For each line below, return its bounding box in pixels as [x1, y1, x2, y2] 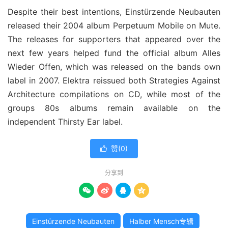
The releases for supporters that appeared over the [8, 34, 220, 44]
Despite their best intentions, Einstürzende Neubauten [8, 7, 220, 17]
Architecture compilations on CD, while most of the [8, 89, 220, 99]
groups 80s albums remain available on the [8, 103, 220, 113]
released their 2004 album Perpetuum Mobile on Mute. [8, 20, 220, 31]
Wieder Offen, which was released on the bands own [8, 62, 220, 72]
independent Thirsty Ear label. [8, 117, 123, 127]
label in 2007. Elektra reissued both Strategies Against [8, 75, 220, 85]
